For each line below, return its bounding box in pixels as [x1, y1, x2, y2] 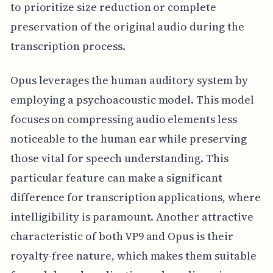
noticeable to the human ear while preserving [10, 130, 247, 146]
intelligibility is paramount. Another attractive [10, 208, 253, 224]
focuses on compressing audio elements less [10, 111, 237, 127]
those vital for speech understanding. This [10, 150, 229, 166]
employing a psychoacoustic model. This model [10, 91, 254, 107]
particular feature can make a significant [10, 169, 222, 185]
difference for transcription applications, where [10, 189, 261, 205]
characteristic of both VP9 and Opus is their [10, 228, 233, 244]
